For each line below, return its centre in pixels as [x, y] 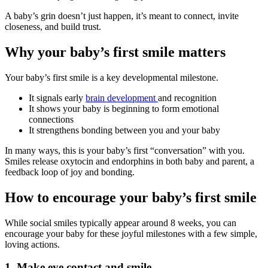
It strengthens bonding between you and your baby [124, 130]
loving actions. [32, 244]
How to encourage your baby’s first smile [131, 197]
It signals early [57, 98]
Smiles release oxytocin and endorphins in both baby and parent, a [130, 161]
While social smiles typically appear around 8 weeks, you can [121, 223]
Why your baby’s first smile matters [115, 52]
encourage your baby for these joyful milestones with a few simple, [131, 233]
